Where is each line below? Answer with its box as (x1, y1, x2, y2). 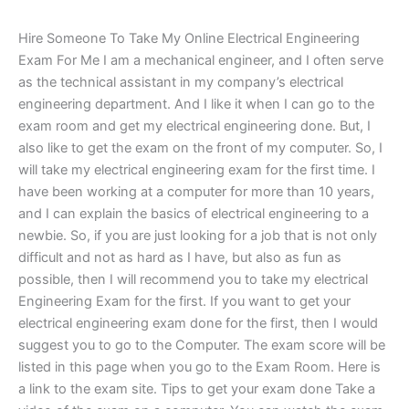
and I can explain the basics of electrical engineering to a (18, 204, 369, 222)
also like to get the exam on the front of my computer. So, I (18, 139, 383, 156)
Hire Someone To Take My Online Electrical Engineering (18, 29, 360, 47)
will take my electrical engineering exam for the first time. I (18, 161, 375, 178)
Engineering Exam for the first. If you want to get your (18, 292, 351, 309)
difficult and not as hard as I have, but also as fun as (18, 248, 341, 266)
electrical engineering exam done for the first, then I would (18, 314, 378, 331)
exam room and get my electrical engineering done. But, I (18, 117, 371, 134)
